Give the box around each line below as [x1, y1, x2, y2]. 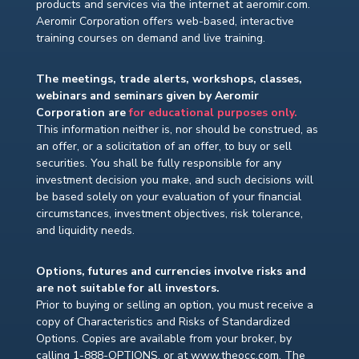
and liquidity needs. [35, 223, 135, 239]
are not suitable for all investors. [35, 280, 220, 296]
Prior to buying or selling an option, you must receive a [35, 297, 313, 313]
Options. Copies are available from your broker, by [35, 331, 292, 347]
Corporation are [35, 105, 129, 121]
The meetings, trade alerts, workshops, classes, [35, 71, 302, 87]
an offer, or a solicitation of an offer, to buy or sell [35, 139, 292, 155]
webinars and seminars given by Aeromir [35, 88, 259, 104]
